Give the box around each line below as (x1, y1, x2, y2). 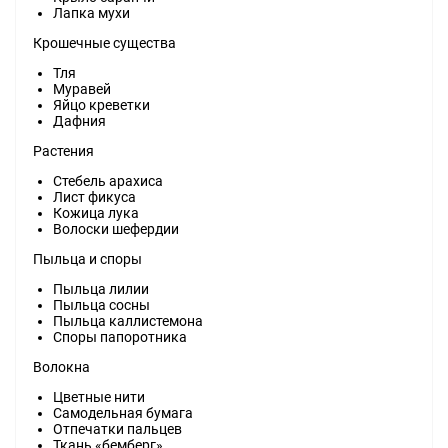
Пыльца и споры (33, 251, 142, 268)
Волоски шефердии (53, 221, 179, 238)
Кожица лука (53, 205, 139, 222)
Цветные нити (53, 389, 145, 406)
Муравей (53, 81, 111, 98)
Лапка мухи (53, 5, 130, 22)
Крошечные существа (33, 35, 176, 52)
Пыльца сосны (53, 297, 150, 314)
